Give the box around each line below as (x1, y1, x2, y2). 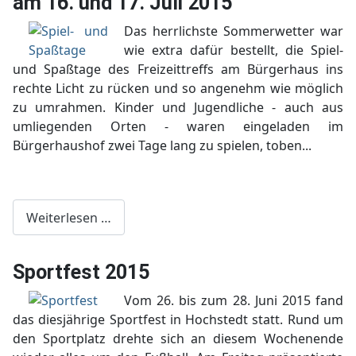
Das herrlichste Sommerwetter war (124, 21, 343, 40)
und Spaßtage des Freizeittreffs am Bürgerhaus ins (13, 60, 343, 78)
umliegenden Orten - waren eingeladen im (13, 117, 343, 135)
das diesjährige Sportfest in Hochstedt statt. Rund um (13, 311, 343, 329)
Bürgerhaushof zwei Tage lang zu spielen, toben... (13, 136, 311, 154)
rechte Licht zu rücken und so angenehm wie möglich (13, 79, 343, 97)
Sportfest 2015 (13, 261, 149, 284)
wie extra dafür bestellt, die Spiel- (124, 41, 343, 59)
